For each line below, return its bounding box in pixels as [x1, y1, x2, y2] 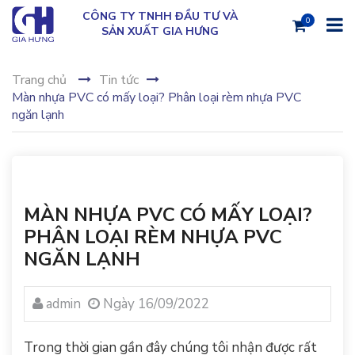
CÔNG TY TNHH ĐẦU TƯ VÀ [82, 9, 239, 24]
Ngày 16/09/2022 [100, 295, 209, 313]
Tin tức [99, 71, 139, 89]
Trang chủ [12, 71, 67, 89]
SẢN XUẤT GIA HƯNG [101, 24, 219, 39]
